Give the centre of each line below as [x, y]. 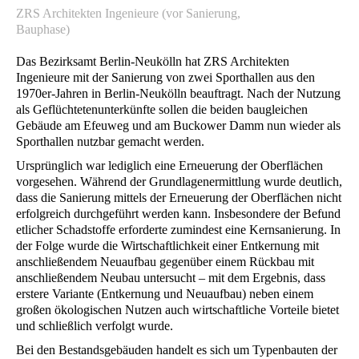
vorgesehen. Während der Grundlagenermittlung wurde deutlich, [179, 181]
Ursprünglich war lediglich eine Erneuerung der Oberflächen [169, 165]
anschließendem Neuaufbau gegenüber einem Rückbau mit [165, 261]
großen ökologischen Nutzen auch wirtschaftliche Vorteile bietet [177, 309]
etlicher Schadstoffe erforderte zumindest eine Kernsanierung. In [178, 229]
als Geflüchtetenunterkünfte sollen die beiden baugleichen [162, 109]
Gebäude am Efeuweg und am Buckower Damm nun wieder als [178, 125]
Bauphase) [43, 29]
